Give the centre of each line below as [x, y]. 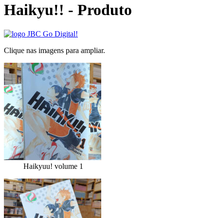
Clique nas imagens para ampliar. [54, 50]
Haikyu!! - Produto [68, 10]
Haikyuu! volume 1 [53, 166]
